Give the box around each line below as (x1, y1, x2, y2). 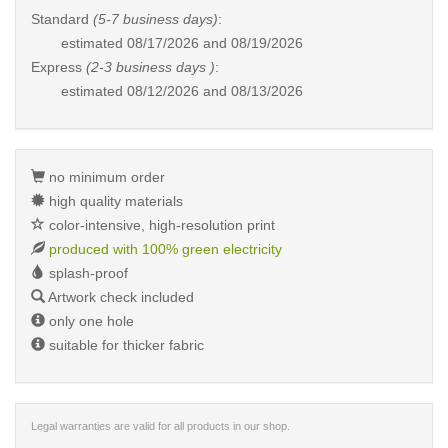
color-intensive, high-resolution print (45, 217, 275, 233)
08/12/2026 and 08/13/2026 (127, 83, 303, 99)
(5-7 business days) (93, 11, 218, 27)
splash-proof (45, 265, 128, 281)
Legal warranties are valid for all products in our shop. (31, 420, 290, 432)
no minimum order (45, 169, 165, 185)
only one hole (45, 313, 134, 329)
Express (31, 59, 86, 75)
